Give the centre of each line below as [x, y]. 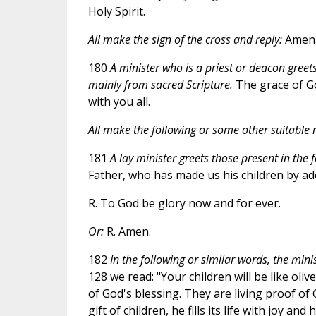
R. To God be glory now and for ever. [184, 203]
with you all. [119, 101]
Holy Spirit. [116, 11]
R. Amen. [127, 231]
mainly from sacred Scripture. [160, 84]
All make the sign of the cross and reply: [185, 39]
